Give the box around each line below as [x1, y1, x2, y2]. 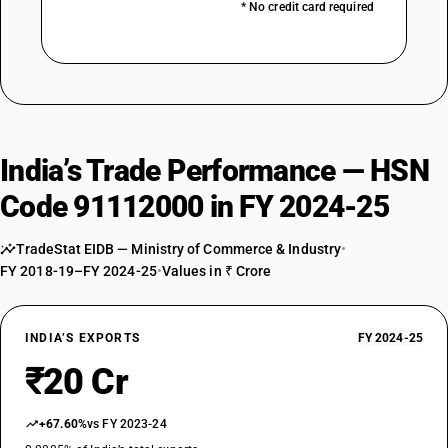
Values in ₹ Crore [161, 263, 272, 279]
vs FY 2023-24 [87, 417, 167, 431]
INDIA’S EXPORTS [25, 331, 140, 345]
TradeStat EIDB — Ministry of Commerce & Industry [16, 241, 342, 257]
